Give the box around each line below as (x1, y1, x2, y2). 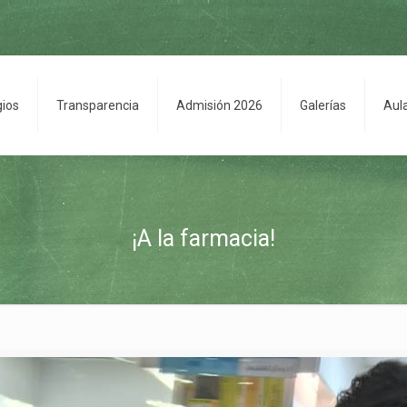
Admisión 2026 (175, 98, 263, 113)
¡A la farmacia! (132, 225, 275, 252)
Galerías (299, 98, 346, 113)
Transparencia (55, 98, 139, 113)
